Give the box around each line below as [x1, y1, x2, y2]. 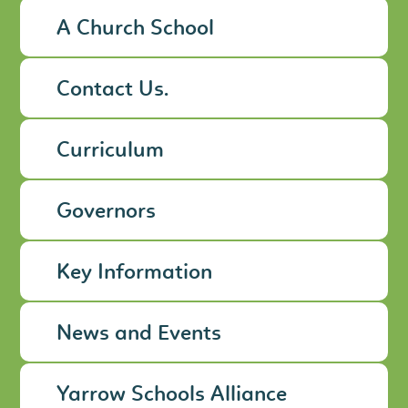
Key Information [56, 261, 213, 284]
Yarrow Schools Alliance [56, 383, 288, 406]
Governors [56, 200, 157, 223]
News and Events [56, 322, 222, 345]
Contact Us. [56, 78, 169, 101]
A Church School [56, 17, 215, 40]
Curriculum [56, 139, 165, 162]
